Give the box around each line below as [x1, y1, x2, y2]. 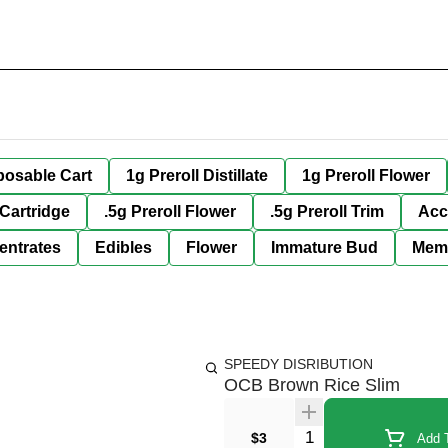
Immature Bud [271, 239, 378, 256]
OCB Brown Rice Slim [224, 375, 400, 395]
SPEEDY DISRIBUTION [224, 356, 373, 372]
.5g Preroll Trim [270, 203, 384, 220]
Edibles [95, 239, 152, 256]
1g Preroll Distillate [126, 167, 268, 184]
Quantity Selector [293, 426, 415, 443]
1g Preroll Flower [302, 167, 430, 184]
